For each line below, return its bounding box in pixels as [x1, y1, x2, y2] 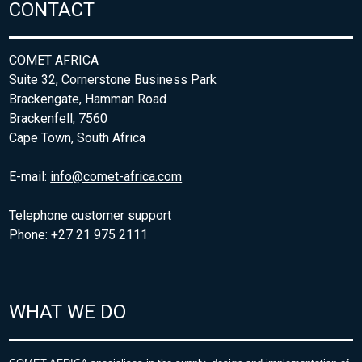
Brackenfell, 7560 [9, 110, 108, 126]
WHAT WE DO [9, 300, 127, 323]
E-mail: [9, 168, 51, 184]
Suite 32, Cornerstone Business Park [9, 71, 217, 87]
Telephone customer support [9, 207, 172, 223]
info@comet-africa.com [50, 168, 183, 184]
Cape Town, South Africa [9, 129, 146, 145]
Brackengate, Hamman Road [9, 90, 167, 107]
